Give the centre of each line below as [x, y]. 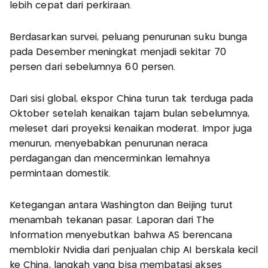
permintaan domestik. [60, 174]
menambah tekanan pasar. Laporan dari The [112, 221]
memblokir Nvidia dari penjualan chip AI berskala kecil [134, 251]
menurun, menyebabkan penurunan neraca [109, 144]
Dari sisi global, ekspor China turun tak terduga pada [132, 99]
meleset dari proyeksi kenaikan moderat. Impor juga [131, 129]
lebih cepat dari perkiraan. [71, 6]
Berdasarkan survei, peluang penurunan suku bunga [129, 38]
